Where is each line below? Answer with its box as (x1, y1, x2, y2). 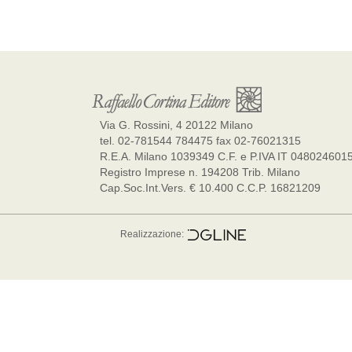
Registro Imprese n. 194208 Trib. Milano (100, 166, 300, 178)
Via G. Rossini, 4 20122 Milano (100, 119, 253, 131)
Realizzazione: (120, 229, 184, 240)
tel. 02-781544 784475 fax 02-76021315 (100, 134, 301, 147)
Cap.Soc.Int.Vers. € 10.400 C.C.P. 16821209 (100, 181, 321, 194)
